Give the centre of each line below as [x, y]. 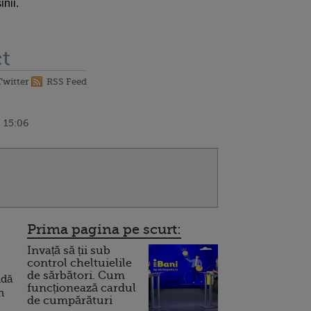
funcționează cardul [82, 288]
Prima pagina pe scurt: [104, 229]
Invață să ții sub [69, 251]
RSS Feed [67, 82]
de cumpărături [70, 301]
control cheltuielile [79, 263]
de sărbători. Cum [76, 276]
